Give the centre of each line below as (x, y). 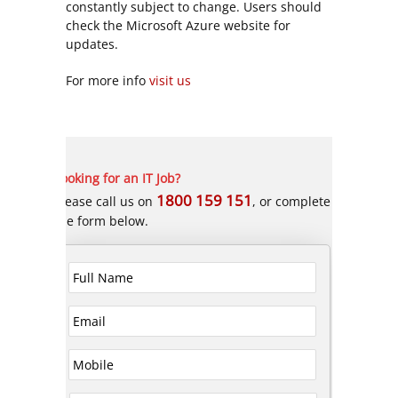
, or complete (291, 201)
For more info (107, 80)
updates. (92, 44)
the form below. (101, 220)
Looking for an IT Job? (117, 178)
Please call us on (105, 201)
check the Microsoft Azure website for (178, 25)
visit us (170, 80)
